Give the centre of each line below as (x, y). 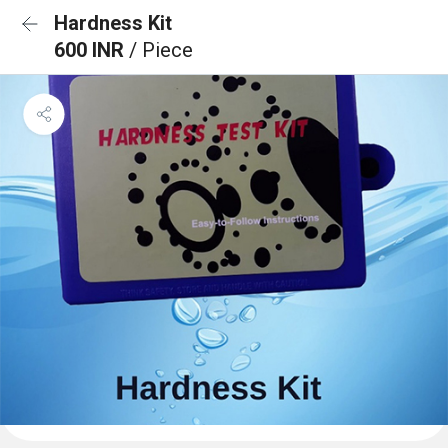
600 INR (91, 50)
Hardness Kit (113, 23)
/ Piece (161, 50)
